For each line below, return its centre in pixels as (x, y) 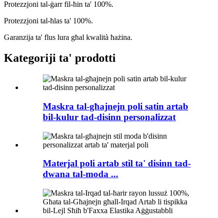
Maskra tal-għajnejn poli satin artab (116, 106)
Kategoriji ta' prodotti (60, 58)
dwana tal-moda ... (81, 174)
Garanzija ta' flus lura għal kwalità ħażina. (68, 37)
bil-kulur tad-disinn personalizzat (109, 117)
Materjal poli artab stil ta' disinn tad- (117, 163)
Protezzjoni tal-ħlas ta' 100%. (48, 21)
